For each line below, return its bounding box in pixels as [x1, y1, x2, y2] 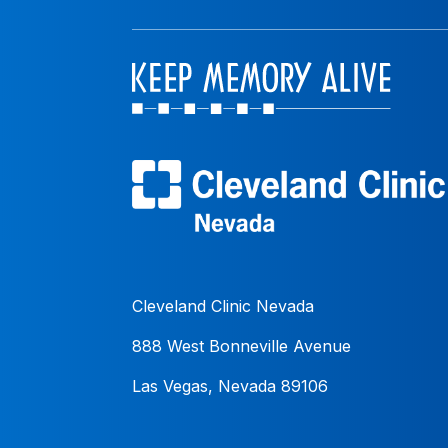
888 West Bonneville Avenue [132, 335, 351, 356]
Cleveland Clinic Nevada [132, 295, 314, 316]
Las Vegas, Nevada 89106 [132, 375, 328, 396]
